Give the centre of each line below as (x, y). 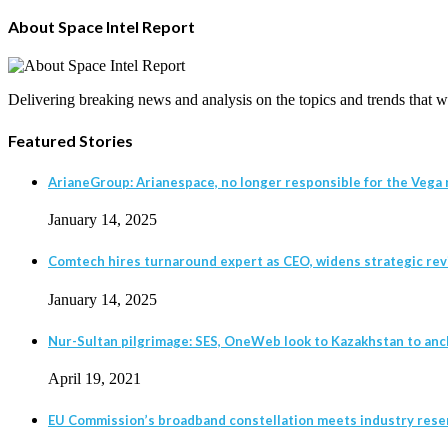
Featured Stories (70, 140)
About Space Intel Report (101, 27)
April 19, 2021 (94, 379)
